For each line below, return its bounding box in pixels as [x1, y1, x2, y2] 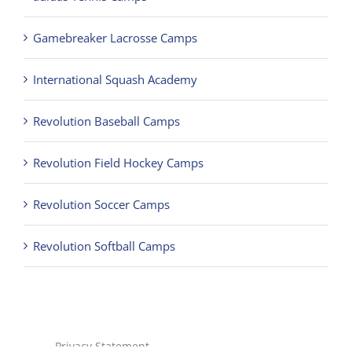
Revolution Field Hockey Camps [32, 154, 203, 170]
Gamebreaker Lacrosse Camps [32, 29, 197, 46]
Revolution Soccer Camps [32, 196, 170, 212]
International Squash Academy [32, 71, 197, 87]
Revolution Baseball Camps [32, 112, 180, 129]
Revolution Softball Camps [32, 237, 175, 254]
